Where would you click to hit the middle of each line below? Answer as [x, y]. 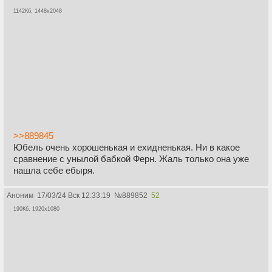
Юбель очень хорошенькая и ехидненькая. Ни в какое [127, 147]
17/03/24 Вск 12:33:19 [74, 195]
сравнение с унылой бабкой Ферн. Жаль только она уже [131, 158]
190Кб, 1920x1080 [36, 209]
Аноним [20, 195]
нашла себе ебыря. [54, 170]
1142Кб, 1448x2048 [38, 11]
